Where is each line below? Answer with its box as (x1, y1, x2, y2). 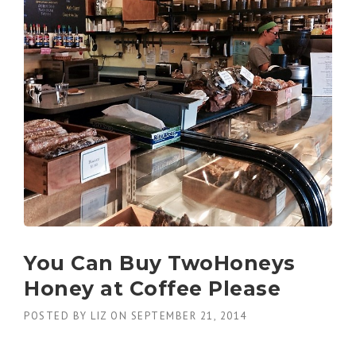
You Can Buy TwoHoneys (24, 251, 296, 275)
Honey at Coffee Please (24, 277, 281, 300)
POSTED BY (24, 309, 91, 323)
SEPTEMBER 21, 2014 (130, 309, 247, 323)
